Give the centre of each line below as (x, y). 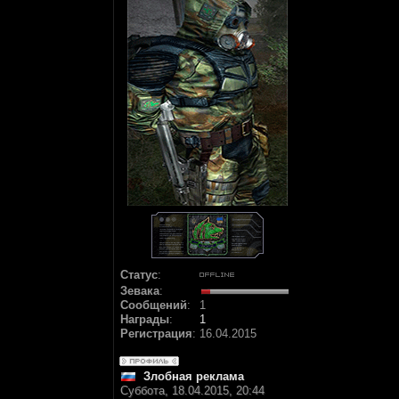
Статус (139, 275)
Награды (145, 319)
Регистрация (156, 334)
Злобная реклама (194, 376)
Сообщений (154, 305)
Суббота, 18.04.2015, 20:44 (192, 391)
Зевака (140, 291)
